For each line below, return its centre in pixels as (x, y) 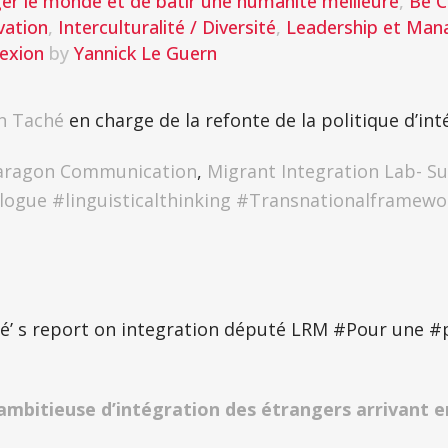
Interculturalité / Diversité (167, 27)
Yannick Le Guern (145, 53)
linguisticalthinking (148, 200)
